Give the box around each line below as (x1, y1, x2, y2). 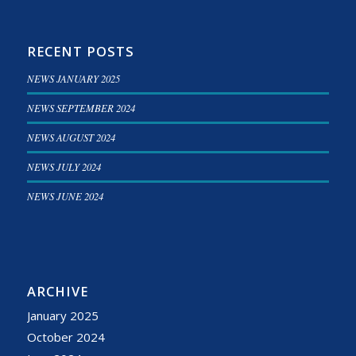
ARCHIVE (26, 281, 88, 300)
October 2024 (26, 328, 105, 345)
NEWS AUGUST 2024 (26, 130, 115, 144)
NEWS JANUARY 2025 (26, 71, 120, 85)
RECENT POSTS (26, 41, 134, 60)
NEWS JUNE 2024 (26, 188, 103, 203)
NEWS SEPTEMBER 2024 (26, 100, 135, 114)
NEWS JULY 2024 (26, 159, 101, 173)
